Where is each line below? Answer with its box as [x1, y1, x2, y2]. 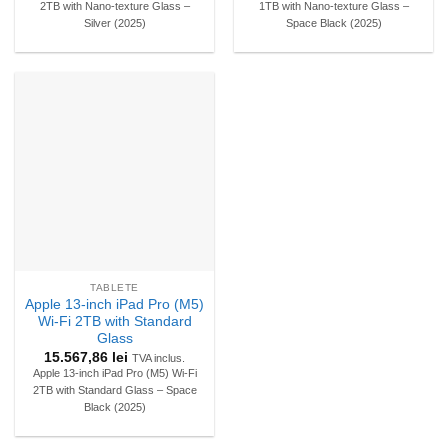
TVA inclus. [132, 351, 185, 364]
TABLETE [90, 281, 139, 293]
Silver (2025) [83, 16, 146, 29]
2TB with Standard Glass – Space [32, 383, 197, 396]
